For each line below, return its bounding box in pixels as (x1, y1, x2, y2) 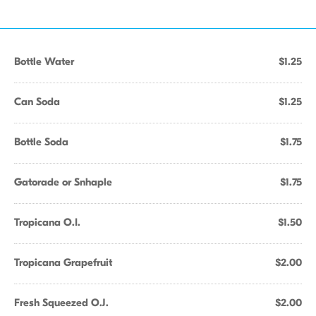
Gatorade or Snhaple (14, 176, 112, 188)
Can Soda (14, 95, 60, 108)
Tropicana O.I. (14, 216, 80, 229)
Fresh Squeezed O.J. (14, 296, 109, 309)
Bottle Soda (14, 135, 68, 148)
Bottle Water (14, 55, 74, 68)
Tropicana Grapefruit (14, 256, 112, 269)
